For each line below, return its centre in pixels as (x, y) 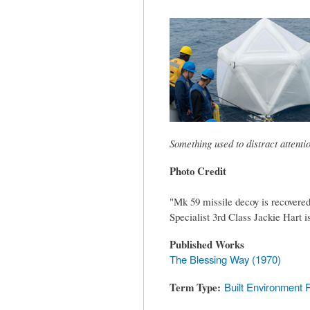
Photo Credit (198, 171)
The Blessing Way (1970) (226, 259)
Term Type (194, 288)
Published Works (207, 245)
